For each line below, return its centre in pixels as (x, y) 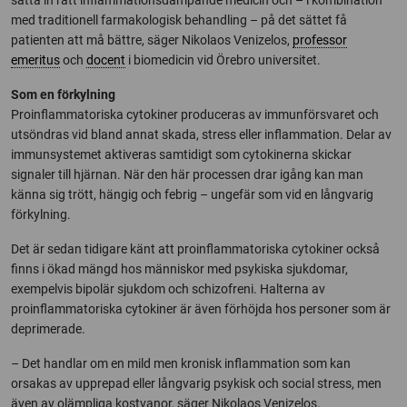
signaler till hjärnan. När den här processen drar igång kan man (187, 174)
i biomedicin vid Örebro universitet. (223, 60)
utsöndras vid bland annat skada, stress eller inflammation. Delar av (201, 134)
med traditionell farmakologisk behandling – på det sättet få (179, 20)
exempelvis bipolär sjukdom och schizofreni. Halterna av (168, 288)
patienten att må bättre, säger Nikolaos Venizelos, (152, 40)
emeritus (35, 60)
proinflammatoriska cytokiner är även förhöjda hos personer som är (201, 308)
